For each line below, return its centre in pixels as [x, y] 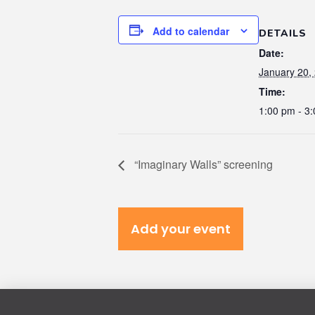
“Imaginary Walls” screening [202, 165]
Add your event [181, 229]
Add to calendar [191, 31]
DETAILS [283, 33]
